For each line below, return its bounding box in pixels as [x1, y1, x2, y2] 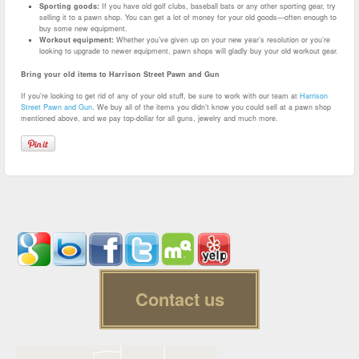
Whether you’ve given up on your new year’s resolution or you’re [113, 34, 330, 46]
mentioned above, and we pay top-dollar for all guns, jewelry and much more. [21, 113, 278, 124]
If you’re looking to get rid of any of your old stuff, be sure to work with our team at [21, 91, 300, 102]
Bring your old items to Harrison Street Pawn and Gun [21, 68, 220, 79]
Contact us [135, 285, 224, 312]
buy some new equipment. [38, 23, 127, 34]
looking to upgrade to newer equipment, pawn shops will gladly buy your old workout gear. [38, 46, 338, 57]
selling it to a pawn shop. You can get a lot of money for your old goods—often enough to [38, 12, 337, 23]
